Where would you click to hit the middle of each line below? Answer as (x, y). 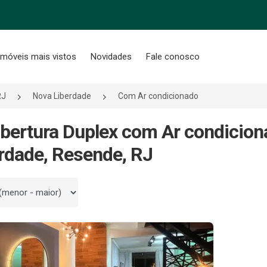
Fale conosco (173, 57)
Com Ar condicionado (158, 96)
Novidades (111, 57)
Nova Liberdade (62, 96)
